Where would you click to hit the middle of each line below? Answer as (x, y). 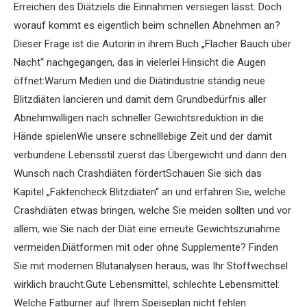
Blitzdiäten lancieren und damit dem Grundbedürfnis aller (140, 100)
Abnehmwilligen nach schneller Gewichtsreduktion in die (139, 118)
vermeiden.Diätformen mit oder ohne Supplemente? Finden (146, 248)
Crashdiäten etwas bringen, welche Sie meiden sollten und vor (152, 211)
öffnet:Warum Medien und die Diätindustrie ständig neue (139, 81)
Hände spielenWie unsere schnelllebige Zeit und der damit (143, 137)
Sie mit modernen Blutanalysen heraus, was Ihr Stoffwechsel (151, 266)
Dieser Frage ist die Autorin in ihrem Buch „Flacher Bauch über (152, 44)
